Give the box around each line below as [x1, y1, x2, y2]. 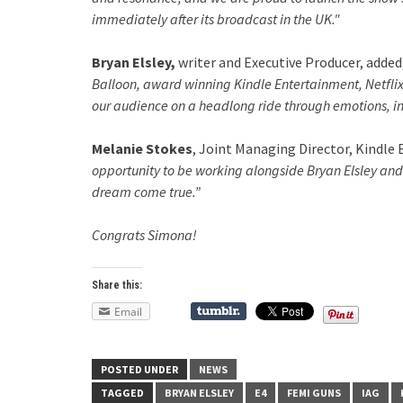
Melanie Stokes [92, 139, 193, 157]
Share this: [92, 279, 142, 291]
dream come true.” [92, 183, 201, 201]
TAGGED [101, 386, 144, 400]
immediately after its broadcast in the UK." [92, 10, 340, 28]
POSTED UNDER [101, 363, 178, 377]
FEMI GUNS [287, 386, 341, 400]
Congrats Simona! [92, 226, 197, 244]
